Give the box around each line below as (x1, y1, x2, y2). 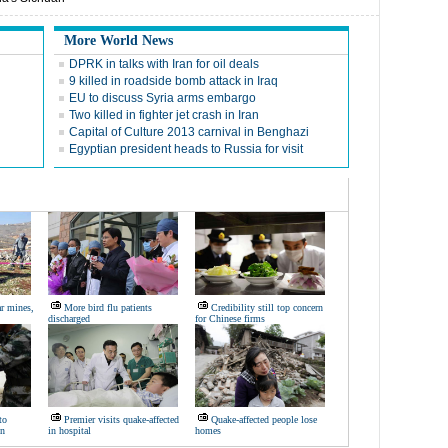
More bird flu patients (64, 302, 152, 313)
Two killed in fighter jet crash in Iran (69, 108, 259, 122)
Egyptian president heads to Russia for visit (69, 142, 303, 156)
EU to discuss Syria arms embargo (69, 91, 256, 105)
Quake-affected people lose (211, 414, 317, 425)
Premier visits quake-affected (64, 414, 179, 425)
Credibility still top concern (211, 302, 323, 313)
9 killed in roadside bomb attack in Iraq (69, 74, 278, 88)
